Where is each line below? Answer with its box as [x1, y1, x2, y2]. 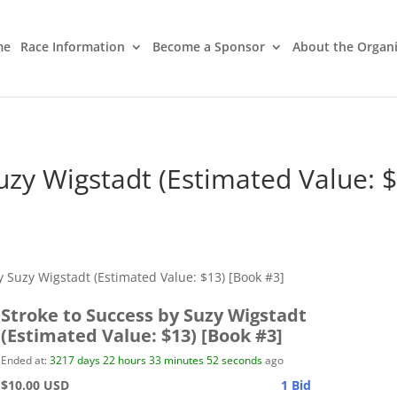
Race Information [20, 38, 126, 55]
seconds [219, 353, 263, 368]
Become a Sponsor [152, 38, 266, 55]
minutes [161, 353, 207, 368]
